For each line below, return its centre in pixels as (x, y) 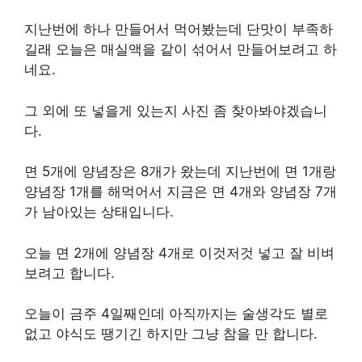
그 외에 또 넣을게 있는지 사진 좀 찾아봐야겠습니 (176, 110)
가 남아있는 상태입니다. (99, 212)
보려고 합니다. (69, 273)
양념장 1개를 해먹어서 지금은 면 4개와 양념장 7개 (181, 192)
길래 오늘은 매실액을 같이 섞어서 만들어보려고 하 (181, 49)
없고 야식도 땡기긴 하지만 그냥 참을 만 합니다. (171, 334)
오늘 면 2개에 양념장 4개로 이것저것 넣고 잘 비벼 (179, 253)
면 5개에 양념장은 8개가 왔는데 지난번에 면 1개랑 (180, 171)
